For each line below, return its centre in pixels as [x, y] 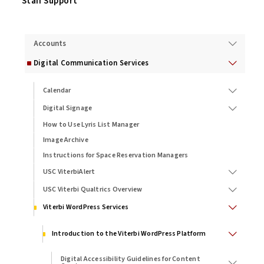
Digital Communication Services [91, 63]
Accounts [50, 43]
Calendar [57, 90]
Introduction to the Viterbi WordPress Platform [129, 233]
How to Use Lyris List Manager [91, 124]
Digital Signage [67, 108]
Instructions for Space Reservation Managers [115, 155]
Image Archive [65, 140]
